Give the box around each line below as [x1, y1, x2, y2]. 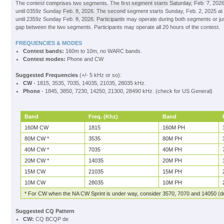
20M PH [162, 157, 182, 163]
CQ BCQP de [33, 216, 68, 222]
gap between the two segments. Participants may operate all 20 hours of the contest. [15, 24, 220, 30]
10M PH [162, 179, 182, 185]
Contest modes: [22, 56, 65, 62]
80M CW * [24, 135, 49, 141]
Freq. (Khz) [88, 113, 118, 119]
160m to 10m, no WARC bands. [63, 48, 142, 54]
